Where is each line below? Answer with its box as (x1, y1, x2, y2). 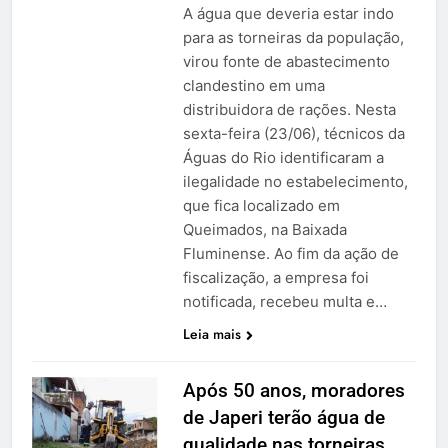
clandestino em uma (182, 76, 325, 96)
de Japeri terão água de (182, 406, 385, 430)
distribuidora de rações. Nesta (182, 100, 396, 120)
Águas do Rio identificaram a (182, 148, 384, 168)
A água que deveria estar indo (182, 4, 394, 24)
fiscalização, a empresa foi (182, 268, 369, 288)
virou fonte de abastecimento (182, 52, 390, 72)
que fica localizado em (182, 196, 340, 216)
